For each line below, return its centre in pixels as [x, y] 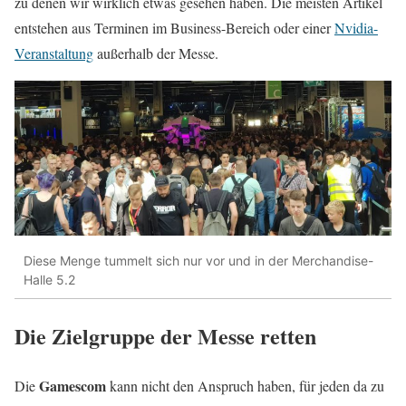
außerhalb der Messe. [156, 53]
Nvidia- [356, 28]
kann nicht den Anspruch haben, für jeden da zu [245, 386]
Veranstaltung [54, 53]
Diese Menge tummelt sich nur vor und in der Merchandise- [198, 260]
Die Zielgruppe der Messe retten [165, 336]
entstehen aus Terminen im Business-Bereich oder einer [174, 28]
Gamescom [72, 386]
